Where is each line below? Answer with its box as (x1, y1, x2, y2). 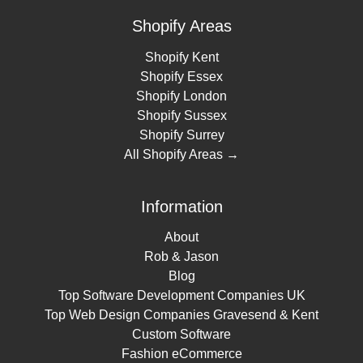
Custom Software (132, 327, 231, 342)
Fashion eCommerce (121, 347, 242, 361)
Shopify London (136, 88, 227, 103)
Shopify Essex (140, 69, 223, 83)
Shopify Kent (144, 49, 219, 64)
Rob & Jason (144, 250, 219, 264)
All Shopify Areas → (124, 147, 239, 161)
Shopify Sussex (136, 108, 227, 122)
